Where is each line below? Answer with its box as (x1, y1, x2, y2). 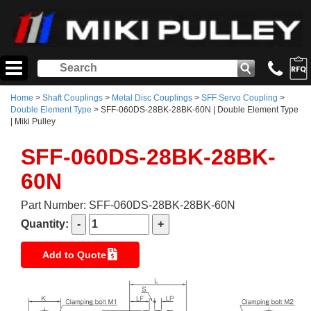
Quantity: (21, 218, 72, 230)
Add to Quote (42, 249, 106, 261)
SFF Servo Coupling (201, 93, 278, 103)
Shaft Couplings (42, 93, 103, 103)
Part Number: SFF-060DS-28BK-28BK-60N (21, 199, 235, 212)
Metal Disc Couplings (112, 93, 192, 103)
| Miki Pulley (10, 117, 56, 127)
